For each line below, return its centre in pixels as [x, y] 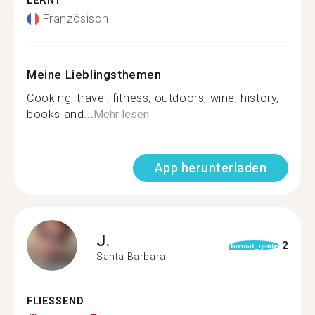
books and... [60, 114]
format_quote [254, 245]
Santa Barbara [131, 256]
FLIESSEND [52, 301]
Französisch [76, 19]
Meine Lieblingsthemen [94, 75]
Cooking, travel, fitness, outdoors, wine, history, [153, 98]
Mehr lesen [122, 114]
